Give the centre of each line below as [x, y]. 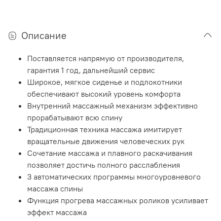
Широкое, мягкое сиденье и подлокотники [105, 82]
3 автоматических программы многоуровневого [114, 177]
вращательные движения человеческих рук [106, 141]
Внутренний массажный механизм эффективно [112, 106]
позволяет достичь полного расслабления [104, 165]
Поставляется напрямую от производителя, [106, 58]
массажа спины [55, 189]
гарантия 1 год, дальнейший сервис [91, 70]
